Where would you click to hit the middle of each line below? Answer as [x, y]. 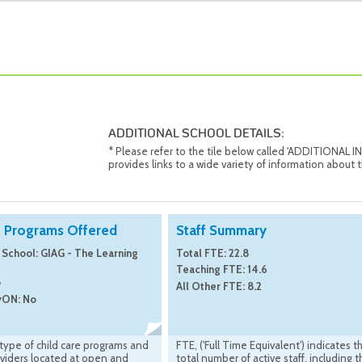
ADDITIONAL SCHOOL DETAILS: [196, 135]
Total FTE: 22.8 [213, 253]
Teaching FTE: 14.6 [222, 269]
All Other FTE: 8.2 [219, 286]
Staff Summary [221, 231]
